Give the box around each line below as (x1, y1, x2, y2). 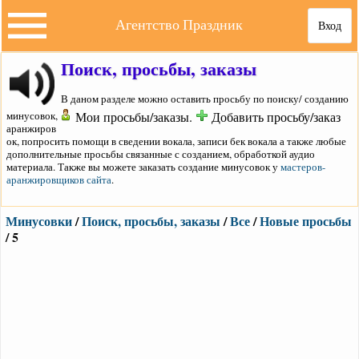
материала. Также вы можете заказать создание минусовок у (6, 159, 280, 174)
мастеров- (280, 159, 325, 174)
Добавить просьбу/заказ (208, 107, 353, 125)
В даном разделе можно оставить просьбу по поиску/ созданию (61, 91, 349, 106)
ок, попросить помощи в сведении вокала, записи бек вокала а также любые (6, 133, 346, 148)
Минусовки (6, 211, 72, 230)
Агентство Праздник (115, 14, 244, 34)
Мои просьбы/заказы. (72, 107, 196, 125)
